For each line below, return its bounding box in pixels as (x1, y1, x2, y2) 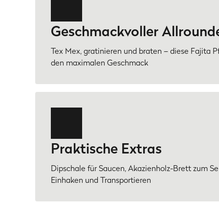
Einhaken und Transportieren (51, 174, 151, 186)
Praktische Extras (51, 138, 162, 158)
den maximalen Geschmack (51, 57, 148, 68)
